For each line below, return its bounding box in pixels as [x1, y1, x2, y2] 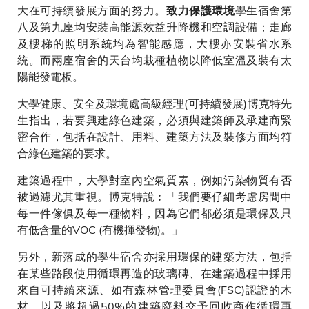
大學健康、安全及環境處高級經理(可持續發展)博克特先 [17, 96, 292, 110]
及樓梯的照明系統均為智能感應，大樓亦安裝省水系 [17, 36, 292, 50]
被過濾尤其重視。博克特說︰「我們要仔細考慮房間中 [17, 189, 292, 203]
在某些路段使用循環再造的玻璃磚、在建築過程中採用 [17, 266, 292, 280]
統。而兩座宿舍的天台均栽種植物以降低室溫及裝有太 [17, 52, 292, 67]
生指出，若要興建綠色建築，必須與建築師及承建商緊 [17, 112, 292, 127]
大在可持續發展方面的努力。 [17, 3, 166, 17]
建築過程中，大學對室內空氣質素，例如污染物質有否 [17, 172, 292, 187]
